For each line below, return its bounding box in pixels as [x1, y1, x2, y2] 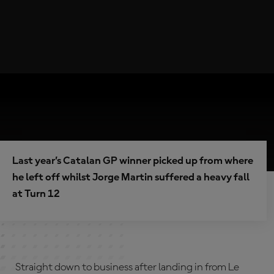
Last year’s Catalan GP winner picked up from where [12, 155, 253, 166]
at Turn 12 [12, 188, 60, 199]
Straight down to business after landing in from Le [15, 262, 239, 273]
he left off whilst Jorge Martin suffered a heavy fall [12, 172, 250, 183]
